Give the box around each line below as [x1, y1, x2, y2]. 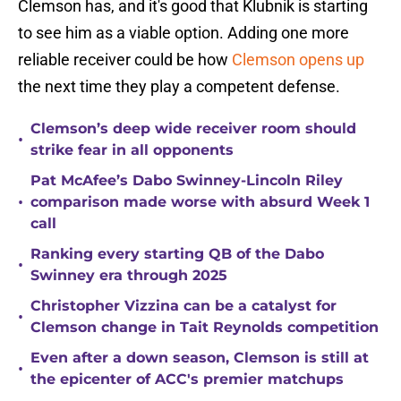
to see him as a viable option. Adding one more [18, 23, 349, 43]
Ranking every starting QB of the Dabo [30, 245, 324, 263]
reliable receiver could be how [18, 50, 232, 70]
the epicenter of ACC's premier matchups [30, 371, 344, 388]
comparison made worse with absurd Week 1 [30, 193, 370, 211]
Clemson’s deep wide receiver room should [30, 120, 356, 138]
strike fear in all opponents [30, 141, 234, 159]
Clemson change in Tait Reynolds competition [30, 319, 379, 337]
